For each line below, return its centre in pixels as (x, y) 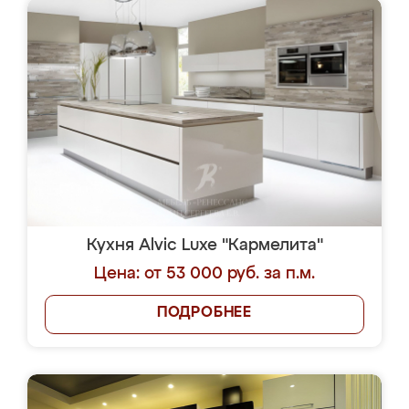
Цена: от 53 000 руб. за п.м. (204, 274)
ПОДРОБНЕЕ (204, 313)
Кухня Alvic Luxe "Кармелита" (204, 246)
